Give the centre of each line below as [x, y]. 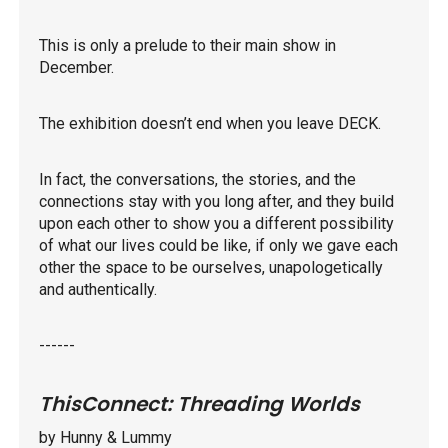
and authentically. [98, 290]
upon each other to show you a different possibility [216, 224]
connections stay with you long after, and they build [216, 202]
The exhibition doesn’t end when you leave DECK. [210, 124]
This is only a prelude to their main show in [187, 46]
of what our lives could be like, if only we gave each [218, 246]
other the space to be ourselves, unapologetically [211, 268]
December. [76, 68]
